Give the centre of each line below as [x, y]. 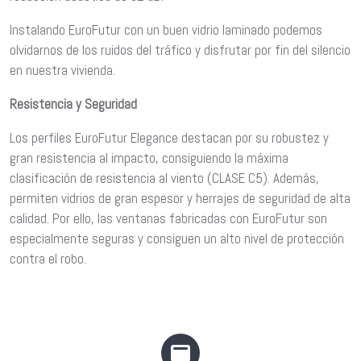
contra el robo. [48, 259]
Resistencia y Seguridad [73, 104]
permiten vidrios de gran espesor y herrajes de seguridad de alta [180, 199]
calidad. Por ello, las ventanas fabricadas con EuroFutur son [168, 219]
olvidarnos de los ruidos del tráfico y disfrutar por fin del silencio [180, 50]
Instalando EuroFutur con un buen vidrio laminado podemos [166, 30]
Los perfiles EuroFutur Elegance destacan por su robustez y [169, 138]
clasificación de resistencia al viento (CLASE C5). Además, [164, 178]
